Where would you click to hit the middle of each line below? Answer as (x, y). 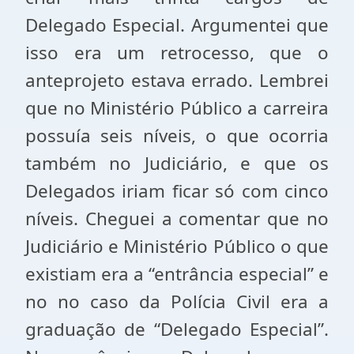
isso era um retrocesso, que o (177, 53)
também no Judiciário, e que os (177, 163)
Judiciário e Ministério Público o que (177, 246)
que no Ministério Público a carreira (177, 108)
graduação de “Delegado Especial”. (177, 329)
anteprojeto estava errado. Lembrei (177, 80)
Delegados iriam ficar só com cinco (177, 191)
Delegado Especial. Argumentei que (177, 25)
